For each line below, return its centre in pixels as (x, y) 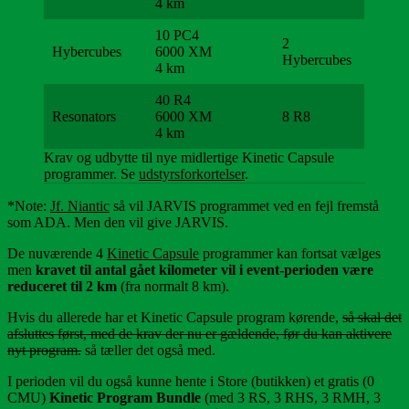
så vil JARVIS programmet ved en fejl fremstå (244, 205)
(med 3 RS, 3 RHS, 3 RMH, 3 (291, 397)
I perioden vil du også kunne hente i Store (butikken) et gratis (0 (191, 381)
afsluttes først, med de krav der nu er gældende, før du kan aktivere (199, 333)
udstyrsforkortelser (192, 173)
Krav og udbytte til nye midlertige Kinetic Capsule (189, 157)
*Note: (29, 205)
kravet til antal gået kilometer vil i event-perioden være (204, 269)
